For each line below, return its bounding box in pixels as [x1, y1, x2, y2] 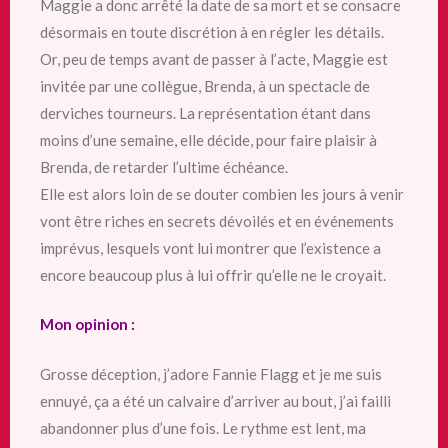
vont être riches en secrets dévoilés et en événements [40, 211, 394, 230]
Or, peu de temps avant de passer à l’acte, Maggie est [40, 49, 388, 68]
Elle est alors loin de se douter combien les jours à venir [40, 184, 404, 203]
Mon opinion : [40, 315, 135, 333]
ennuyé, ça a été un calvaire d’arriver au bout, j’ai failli [40, 391, 391, 410]
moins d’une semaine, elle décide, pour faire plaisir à [40, 130, 377, 149]
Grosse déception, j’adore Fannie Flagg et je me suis [40, 364, 382, 383]
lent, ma [312, 418, 366, 437]
